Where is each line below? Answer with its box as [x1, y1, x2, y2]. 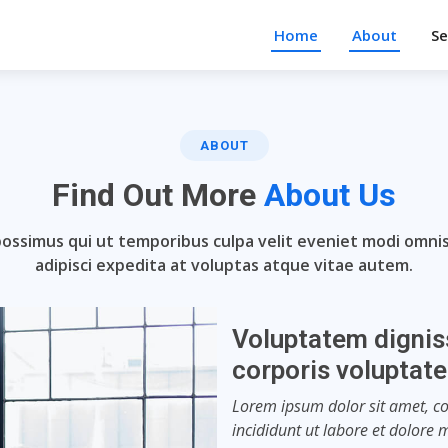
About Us [264, 176, 396, 214]
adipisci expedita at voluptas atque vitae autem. [35, 254, 413, 276]
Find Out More [52, 176, 264, 214]
